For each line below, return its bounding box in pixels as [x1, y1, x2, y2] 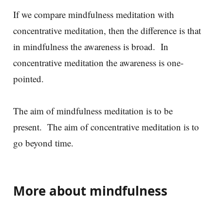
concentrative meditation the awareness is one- [13, 56, 183, 69]
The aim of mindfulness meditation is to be [13, 104, 173, 117]
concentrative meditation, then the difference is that [13, 24, 201, 36]
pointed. [13, 72, 50, 85]
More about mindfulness [13, 182, 167, 200]
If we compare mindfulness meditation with [13, 8, 174, 20]
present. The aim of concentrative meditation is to [13, 120, 199, 133]
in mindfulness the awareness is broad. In [13, 40, 168, 53]
